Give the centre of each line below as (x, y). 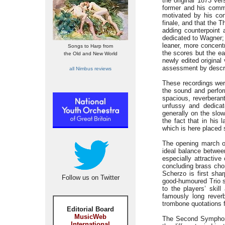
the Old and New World (90, 53)
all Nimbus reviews (90, 69)
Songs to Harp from (90, 46)
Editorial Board (90, 209)
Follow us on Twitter (90, 178)
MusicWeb (90, 217)
